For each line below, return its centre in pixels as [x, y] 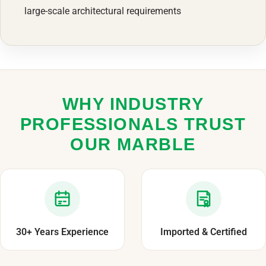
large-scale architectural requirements [103, 11]
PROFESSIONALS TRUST [133, 124]
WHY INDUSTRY [133, 104]
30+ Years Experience [62, 232]
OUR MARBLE [133, 144]
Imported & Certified [204, 232]
